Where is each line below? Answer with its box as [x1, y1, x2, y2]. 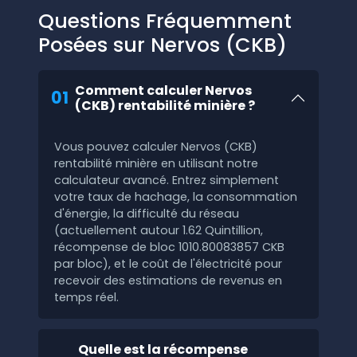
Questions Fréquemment [38, 7, 292, 36]
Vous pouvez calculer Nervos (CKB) [54, 139, 257, 155]
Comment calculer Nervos [75, 81, 252, 100]
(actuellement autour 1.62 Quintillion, [54, 222, 263, 239]
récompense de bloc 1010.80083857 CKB [54, 239, 284, 256]
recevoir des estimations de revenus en [54, 273, 282, 289]
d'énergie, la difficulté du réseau [54, 206, 239, 222]
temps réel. [54, 289, 119, 306]
